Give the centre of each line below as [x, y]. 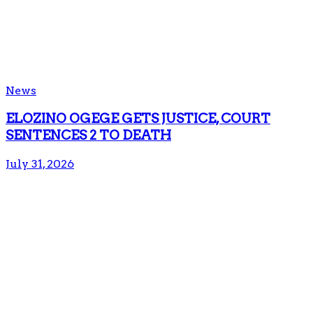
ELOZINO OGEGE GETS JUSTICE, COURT [138, 118]
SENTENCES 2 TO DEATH [88, 135]
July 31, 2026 [40, 163]
